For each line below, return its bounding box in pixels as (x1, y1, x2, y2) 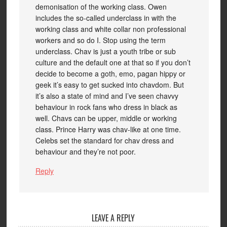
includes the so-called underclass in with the (35, 13, 176, 23)
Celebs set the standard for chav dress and (35, 135, 174, 145)
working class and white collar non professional (35, 24, 186, 34)
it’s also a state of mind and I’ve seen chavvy (35, 91, 178, 101)
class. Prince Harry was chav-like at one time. (35, 124, 181, 134)
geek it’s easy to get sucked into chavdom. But (35, 80, 184, 90)
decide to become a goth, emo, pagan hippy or (35, 68, 185, 79)
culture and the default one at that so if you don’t (35, 57, 191, 67)
